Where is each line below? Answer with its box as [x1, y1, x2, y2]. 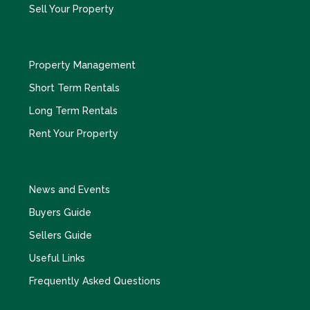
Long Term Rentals [29, 105, 118, 116]
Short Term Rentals [29, 82, 120, 93]
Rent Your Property [29, 128, 118, 139]
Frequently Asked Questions [29, 275, 161, 286]
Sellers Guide [29, 230, 92, 241]
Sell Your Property [29, 3, 114, 15]
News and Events [29, 184, 110, 195]
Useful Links [29, 253, 85, 264]
